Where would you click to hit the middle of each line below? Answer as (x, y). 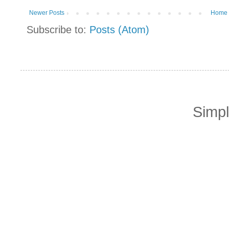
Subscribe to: (58, 30)
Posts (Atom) (119, 30)
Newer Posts (47, 13)
